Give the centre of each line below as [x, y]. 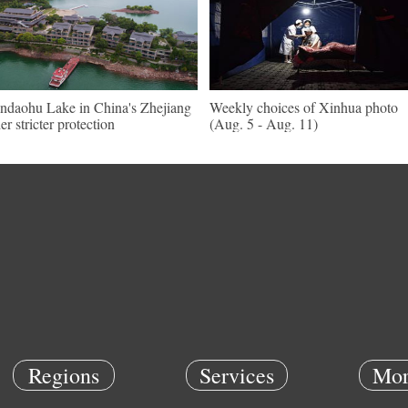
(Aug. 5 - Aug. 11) [264, 123]
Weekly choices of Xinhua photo [304, 107]
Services [237, 375]
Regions [64, 375]
